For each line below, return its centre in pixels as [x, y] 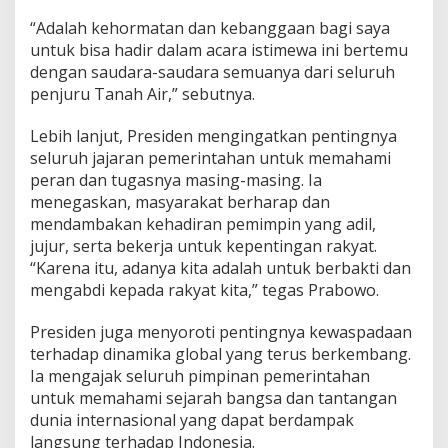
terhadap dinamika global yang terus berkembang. [220, 354]
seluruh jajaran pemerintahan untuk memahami [210, 158]
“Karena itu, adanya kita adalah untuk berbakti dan [220, 268]
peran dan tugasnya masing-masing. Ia [176, 180]
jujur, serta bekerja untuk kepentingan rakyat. [203, 246]
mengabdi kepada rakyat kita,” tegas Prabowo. [204, 290]
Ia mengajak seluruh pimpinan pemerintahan [200, 376]
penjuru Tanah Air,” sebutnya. [142, 94]
